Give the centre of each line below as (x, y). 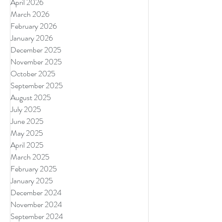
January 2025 (32, 181)
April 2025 (27, 145)
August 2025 (31, 97)
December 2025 (36, 50)
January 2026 (32, 38)
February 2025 (34, 169)
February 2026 (34, 26)
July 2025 (26, 109)
